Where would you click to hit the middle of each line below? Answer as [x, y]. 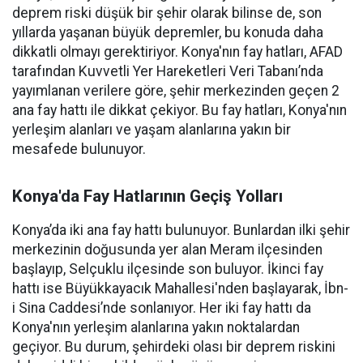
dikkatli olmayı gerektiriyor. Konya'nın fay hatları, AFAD [177, 52]
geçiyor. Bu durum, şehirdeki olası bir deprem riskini [174, 347]
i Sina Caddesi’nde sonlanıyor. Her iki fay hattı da [162, 308]
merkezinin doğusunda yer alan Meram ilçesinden [167, 250]
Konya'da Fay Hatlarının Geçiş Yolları [147, 196]
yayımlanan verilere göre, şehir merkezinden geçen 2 [176, 91]
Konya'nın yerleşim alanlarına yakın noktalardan [156, 327]
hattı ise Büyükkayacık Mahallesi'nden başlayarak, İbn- [180, 288]
